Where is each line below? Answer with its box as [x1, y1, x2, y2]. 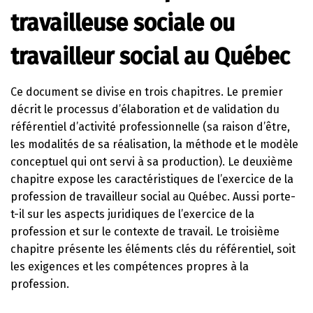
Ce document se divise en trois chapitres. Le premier [10, 85, 283, 99]
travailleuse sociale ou [10, 10, 235, 36]
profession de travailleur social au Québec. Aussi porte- [10, 189, 296, 203]
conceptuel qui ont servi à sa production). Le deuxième [10, 154, 293, 168]
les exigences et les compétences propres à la [10, 259, 249, 273]
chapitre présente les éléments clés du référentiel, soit [10, 242, 296, 256]
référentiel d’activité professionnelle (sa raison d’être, [10, 119, 290, 133]
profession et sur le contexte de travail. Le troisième [10, 224, 279, 238]
